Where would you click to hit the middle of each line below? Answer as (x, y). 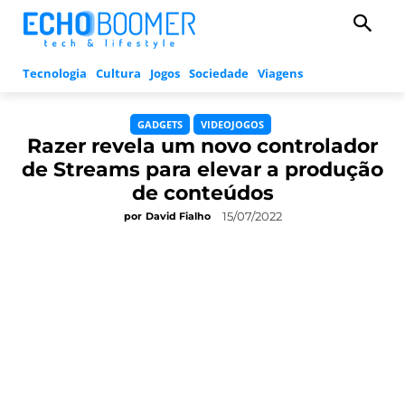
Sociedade (219, 74)
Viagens (280, 74)
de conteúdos (202, 193)
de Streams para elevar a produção (202, 170)
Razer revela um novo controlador (202, 146)
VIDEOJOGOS (232, 125)
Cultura (118, 74)
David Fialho (178, 217)
